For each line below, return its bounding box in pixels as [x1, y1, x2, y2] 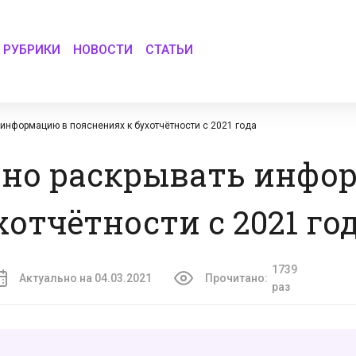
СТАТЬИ [145, 41, 194, 57]
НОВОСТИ [73, 41, 133, 57]
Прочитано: [204, 272, 268, 284]
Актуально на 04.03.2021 [19, 272, 152, 284]
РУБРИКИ [3, 41, 61, 57]
